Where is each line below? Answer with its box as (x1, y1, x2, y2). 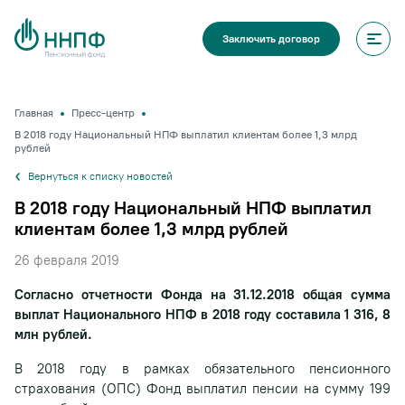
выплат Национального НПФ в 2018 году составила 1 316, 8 (14, 306, 391, 323)
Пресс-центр (71, 107, 135, 119)
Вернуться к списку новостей (28, 170, 173, 183)
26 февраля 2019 (14, 252, 119, 268)
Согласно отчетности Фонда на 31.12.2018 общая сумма (14, 287, 391, 303)
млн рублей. (14, 326, 92, 343)
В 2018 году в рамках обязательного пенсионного (14, 361, 391, 377)
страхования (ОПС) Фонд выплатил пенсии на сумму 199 (14, 381, 391, 397)
